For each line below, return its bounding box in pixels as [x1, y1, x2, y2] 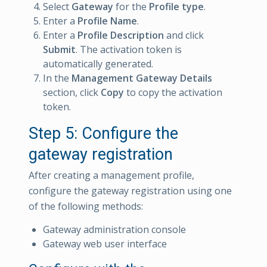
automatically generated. [43, 57, 153, 70]
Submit [43, 42, 76, 56]
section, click [43, 85, 101, 99]
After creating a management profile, [29, 168, 194, 182]
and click [164, 28, 204, 42]
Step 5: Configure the [29, 123, 178, 143]
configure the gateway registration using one [29, 184, 232, 197]
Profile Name [77, 14, 137, 27]
